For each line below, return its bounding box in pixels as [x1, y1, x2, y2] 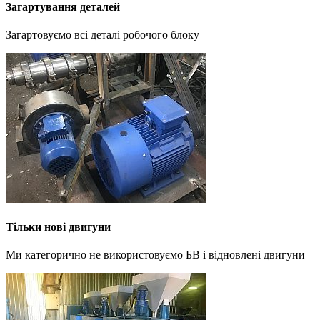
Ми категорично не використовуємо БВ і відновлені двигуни [6, 249, 305, 261]
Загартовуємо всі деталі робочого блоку [6, 28, 199, 41]
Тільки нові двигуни [6, 221, 111, 234]
